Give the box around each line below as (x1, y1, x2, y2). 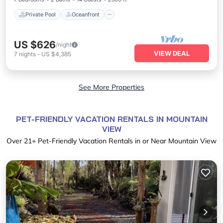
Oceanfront (72, 10, 100, 18)
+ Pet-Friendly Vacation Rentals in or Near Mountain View (32, 136, 217, 145)
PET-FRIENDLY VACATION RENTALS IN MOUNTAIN (15, 114, 208, 124)
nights (19, 50, 36, 58)
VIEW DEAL (154, 49, 190, 57)
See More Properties (79, 83, 144, 92)
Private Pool (25, 10, 56, 18)
